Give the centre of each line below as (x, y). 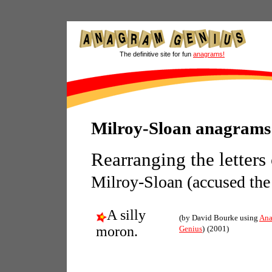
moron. (117, 231)
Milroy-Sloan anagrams (181, 128)
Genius (191, 229)
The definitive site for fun (156, 54)
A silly (126, 215)
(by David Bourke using (219, 218)
